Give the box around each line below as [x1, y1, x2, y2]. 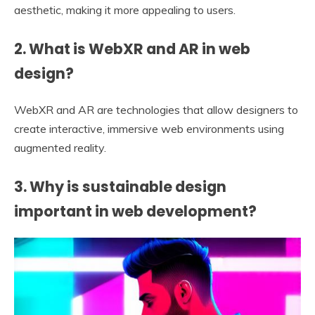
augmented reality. [14, 140, 106, 155]
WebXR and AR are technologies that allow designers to [14, 102, 298, 117]
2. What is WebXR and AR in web [14, 38, 250, 59]
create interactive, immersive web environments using [14, 121, 284, 136]
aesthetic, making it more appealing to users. [14, 2, 236, 17]
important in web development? [14, 200, 257, 221]
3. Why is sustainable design [14, 176, 226, 197]
